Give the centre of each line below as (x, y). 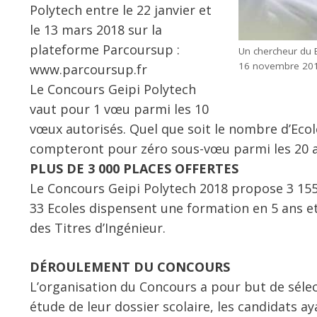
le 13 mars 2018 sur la (96, 30)
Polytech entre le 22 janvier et (121, 10)
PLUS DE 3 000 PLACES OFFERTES (134, 168)
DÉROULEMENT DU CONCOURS (130, 267)
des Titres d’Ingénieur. (98, 228)
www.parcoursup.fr (88, 69)
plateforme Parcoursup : (105, 50)
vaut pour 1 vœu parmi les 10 (119, 109)
